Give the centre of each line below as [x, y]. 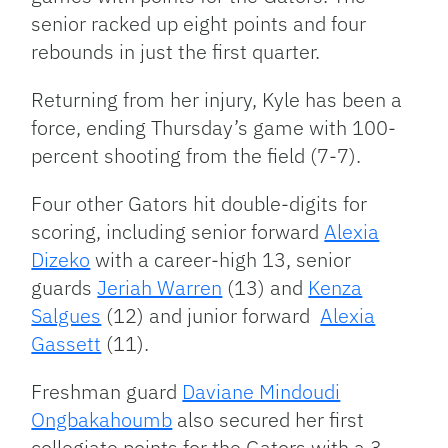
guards [64, 287]
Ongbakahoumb [102, 419]
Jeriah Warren [160, 287]
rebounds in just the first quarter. [176, 51]
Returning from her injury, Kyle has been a [217, 99]
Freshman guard [107, 391]
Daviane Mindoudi [261, 391]
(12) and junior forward [211, 315]
